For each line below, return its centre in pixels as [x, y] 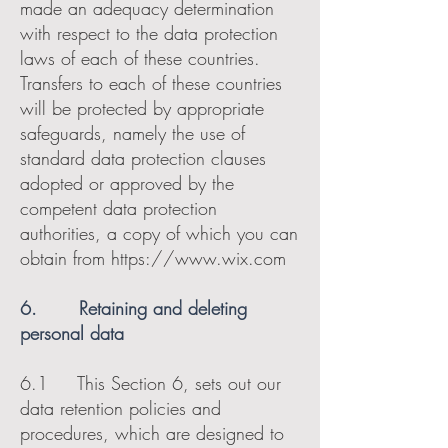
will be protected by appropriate [142, 108]
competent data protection [118, 208]
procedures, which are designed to [152, 433]
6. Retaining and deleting [133, 308]
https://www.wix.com [198, 258]
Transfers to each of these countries [151, 83]
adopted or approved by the [127, 183]
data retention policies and [120, 408]
